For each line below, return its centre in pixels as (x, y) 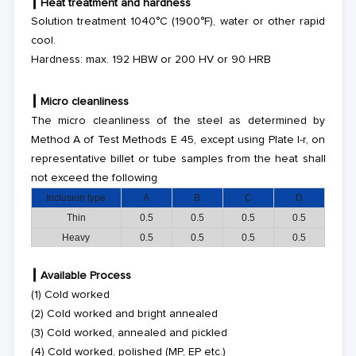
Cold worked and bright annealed (132, 313)
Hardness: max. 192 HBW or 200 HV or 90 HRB (151, 60)
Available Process (85, 275)
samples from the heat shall (253, 159)
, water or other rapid (269, 22)
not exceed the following (94, 178)
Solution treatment (78, 22)
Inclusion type (76, 197)
